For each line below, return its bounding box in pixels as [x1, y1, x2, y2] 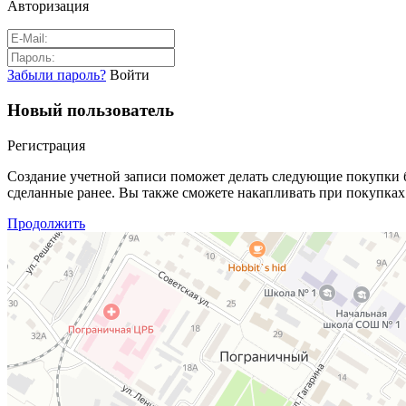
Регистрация [7, 137, 85, 153]
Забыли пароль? [7, 67, 106, 83]
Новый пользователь [7, 101, 174, 120]
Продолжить [7, 215, 85, 231]
